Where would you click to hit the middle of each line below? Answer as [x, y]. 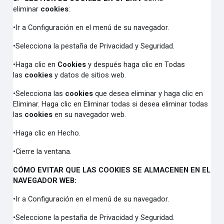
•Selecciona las [39, 93]
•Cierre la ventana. [42, 151]
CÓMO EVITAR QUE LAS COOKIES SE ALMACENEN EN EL [112, 170]
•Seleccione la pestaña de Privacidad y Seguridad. [94, 217]
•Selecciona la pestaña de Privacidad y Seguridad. [94, 46]
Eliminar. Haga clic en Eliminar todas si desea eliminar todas [111, 104]
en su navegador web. [89, 114]
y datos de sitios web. [89, 75]
